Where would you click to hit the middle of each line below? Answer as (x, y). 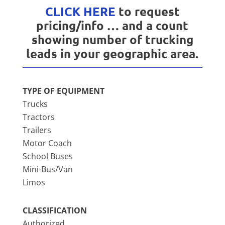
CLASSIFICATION (54, 211)
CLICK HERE (80, 12)
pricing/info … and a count (113, 26)
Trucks (35, 104)
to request (147, 12)
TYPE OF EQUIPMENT (63, 91)
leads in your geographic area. (113, 54)
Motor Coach (47, 143)
